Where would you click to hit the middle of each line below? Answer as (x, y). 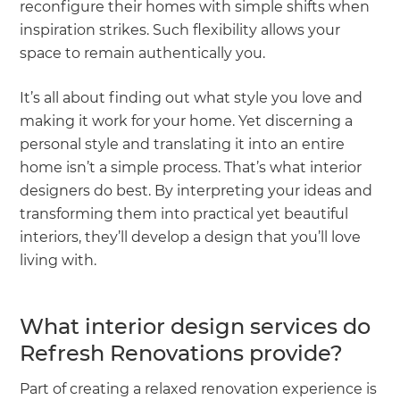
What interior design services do (196, 326)
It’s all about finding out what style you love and (192, 97)
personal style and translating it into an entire (183, 144)
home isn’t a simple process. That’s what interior (191, 167)
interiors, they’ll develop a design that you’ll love (191, 237)
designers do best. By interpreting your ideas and (196, 190)
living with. (60, 260)
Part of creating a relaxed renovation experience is (199, 388)
